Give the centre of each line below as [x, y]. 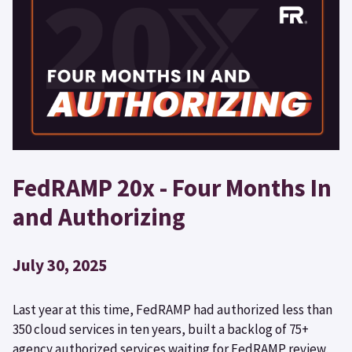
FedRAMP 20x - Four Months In [172, 187]
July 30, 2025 [60, 265]
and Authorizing [99, 216]
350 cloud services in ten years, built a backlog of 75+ [161, 329]
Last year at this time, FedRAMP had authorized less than [172, 309]
